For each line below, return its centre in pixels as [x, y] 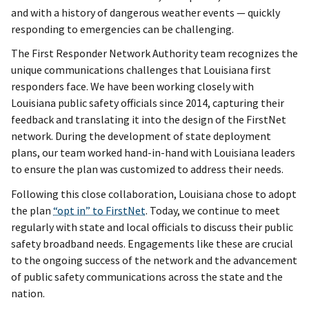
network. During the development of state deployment [141, 136]
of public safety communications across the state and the [147, 276]
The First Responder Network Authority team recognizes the [154, 53]
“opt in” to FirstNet [99, 210]
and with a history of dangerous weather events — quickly [146, 13]
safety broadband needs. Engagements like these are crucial [152, 243]
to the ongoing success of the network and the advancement [154, 260]
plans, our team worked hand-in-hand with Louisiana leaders [153, 153]
